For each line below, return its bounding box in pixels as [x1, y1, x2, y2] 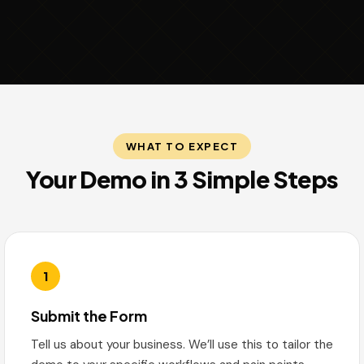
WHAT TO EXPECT [125, 140, 239, 153]
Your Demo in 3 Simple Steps [26, 164, 338, 193]
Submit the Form [31, 307, 147, 325]
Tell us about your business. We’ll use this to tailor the [31, 336, 333, 353]
